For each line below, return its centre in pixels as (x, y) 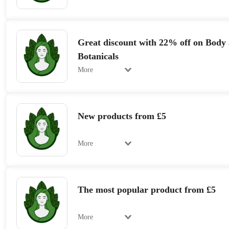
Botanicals (98, 56)
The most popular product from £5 (146, 189)
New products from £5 (122, 116)
